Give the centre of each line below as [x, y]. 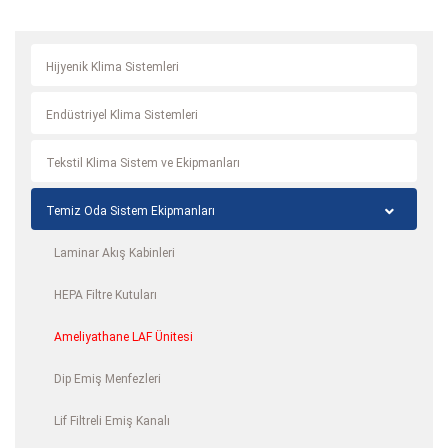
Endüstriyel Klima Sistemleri [122, 115]
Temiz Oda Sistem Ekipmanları [130, 211]
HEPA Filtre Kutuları [105, 295]
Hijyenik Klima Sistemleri [112, 67]
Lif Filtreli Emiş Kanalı [112, 421]
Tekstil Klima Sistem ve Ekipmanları [143, 163]
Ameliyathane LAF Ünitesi [123, 337]
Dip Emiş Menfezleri [107, 379]
